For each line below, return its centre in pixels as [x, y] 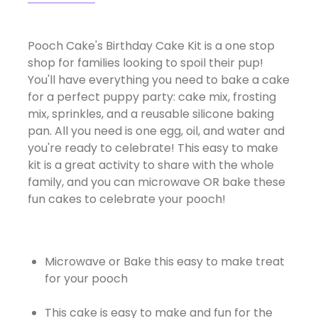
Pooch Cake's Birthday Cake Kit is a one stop [151, 45]
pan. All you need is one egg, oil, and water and [156, 131]
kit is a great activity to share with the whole [150, 165]
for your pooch [86, 278]
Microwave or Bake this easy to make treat [164, 261]
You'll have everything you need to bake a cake [158, 79]
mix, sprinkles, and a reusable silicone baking [150, 114]
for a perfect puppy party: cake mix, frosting [152, 97]
